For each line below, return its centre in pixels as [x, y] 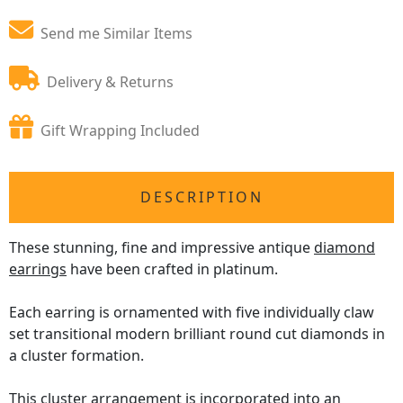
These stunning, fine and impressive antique [161, 247]
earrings [38, 269]
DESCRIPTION [201, 197]
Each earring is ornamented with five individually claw [192, 312]
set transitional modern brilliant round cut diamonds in [197, 334]
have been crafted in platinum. [172, 269]
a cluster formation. [76, 355]
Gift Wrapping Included [120, 130]
